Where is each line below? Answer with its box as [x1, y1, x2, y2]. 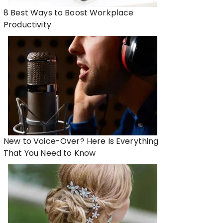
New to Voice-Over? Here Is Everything [3, 135, 159, 147]
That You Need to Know [3, 147, 96, 159]
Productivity [3, 19, 51, 30]
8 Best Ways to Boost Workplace [3, 7, 134, 18]
